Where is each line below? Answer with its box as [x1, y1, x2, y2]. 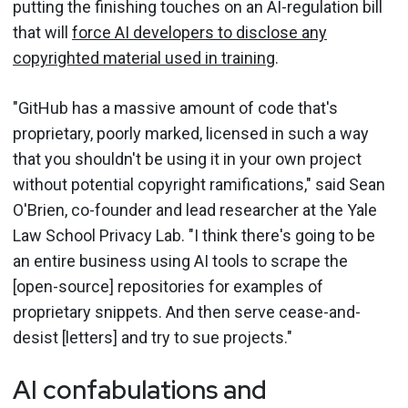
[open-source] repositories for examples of [13, 276, 323, 296]
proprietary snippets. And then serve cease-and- [13, 301, 361, 321]
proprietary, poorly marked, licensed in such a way [13, 123, 369, 143]
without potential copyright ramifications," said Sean [13, 174, 385, 194]
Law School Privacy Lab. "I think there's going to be [13, 225, 375, 245]
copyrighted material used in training [13, 47, 275, 67]
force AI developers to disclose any [72, 22, 327, 42]
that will [13, 22, 72, 42]
